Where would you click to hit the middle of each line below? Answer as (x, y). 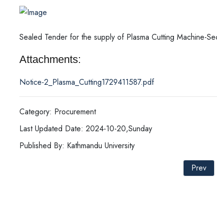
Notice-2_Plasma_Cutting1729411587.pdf (87, 82)
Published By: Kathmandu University (77, 145)
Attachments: (50, 59)
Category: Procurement (58, 111)
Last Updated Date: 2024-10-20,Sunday (86, 128)
